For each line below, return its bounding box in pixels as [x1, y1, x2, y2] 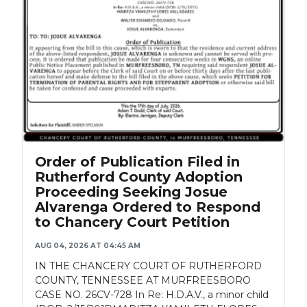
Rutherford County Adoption [35, 168, 243, 185]
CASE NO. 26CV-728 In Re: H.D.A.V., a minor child [35, 288, 269, 301]
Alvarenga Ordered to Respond [35, 198, 260, 215]
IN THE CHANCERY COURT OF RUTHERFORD [35, 259, 262, 272]
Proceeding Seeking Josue [35, 183, 228, 200]
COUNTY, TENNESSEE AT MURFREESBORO [35, 273, 251, 286]
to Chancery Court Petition [35, 213, 230, 230]
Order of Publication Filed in [35, 153, 240, 170]
